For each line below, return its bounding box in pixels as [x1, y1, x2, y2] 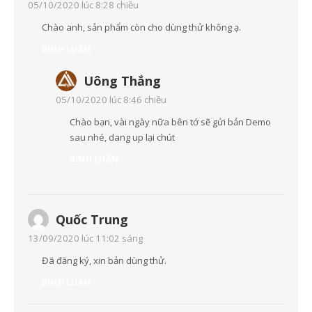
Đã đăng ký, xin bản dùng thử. [42, 254, 166, 267]
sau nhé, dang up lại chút [70, 131, 175, 144]
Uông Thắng [84, 72, 161, 90]
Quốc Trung [56, 211, 128, 228]
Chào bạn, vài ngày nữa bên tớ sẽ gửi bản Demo [70, 116, 271, 129]
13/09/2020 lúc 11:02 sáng [28, 232, 143, 245]
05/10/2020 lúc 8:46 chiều [56, 93, 166, 107]
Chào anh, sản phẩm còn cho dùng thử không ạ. [42, 21, 241, 34]
